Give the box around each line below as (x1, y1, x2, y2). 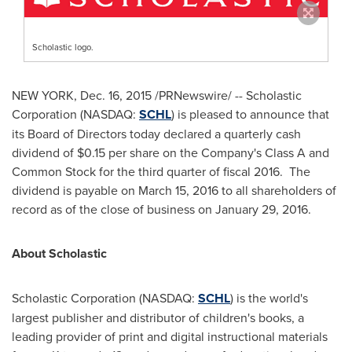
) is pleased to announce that (171, 105, 329, 123)
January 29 (215, 200, 276, 218)
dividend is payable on (12, 181, 138, 200)
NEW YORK (12, 86, 74, 104)
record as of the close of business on (12, 200, 215, 218)
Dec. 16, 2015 (80, 86, 152, 104)
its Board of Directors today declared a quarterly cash (12, 125, 301, 143)
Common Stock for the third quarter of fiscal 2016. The (12, 163, 310, 181)
